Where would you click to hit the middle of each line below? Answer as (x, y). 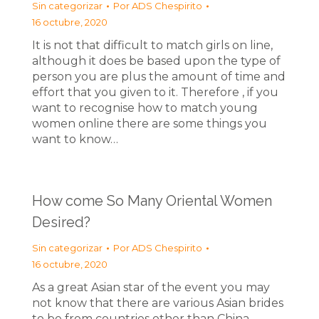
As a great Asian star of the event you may (151, 287)
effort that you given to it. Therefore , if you (155, 92)
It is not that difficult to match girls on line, (152, 45)
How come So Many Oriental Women (152, 201)
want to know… (75, 139)
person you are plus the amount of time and (159, 77)
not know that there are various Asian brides (158, 303)
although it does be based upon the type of (156, 61)
